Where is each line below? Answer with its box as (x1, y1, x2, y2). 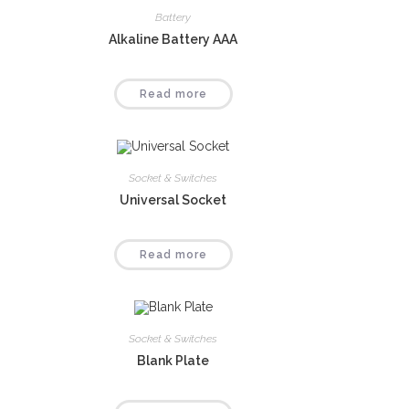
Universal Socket (120, 193, 227, 208)
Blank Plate (137, 352, 210, 368)
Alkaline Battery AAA (109, 32, 238, 47)
